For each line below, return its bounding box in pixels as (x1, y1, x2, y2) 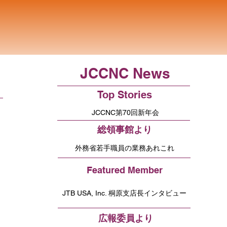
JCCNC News (80, 65, 170, 82)
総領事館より (97, 124, 153, 135)
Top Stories (97, 89, 153, 101)
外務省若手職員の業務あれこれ (74, 143, 174, 152)
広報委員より (98, 213, 153, 223)
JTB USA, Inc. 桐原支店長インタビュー (62, 188, 186, 197)
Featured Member (87, 165, 163, 175)
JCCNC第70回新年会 (92, 108, 160, 117)
